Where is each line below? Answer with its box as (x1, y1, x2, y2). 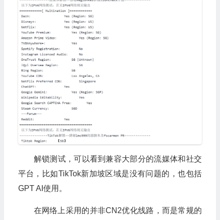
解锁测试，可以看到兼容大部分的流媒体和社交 (33, 154, 202, 163)
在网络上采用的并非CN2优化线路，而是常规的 (33, 206, 202, 215)
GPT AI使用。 (18, 184, 67, 192)
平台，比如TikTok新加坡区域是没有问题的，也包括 (18, 169, 202, 178)
